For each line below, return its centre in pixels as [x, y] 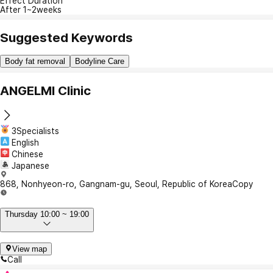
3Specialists [35, 131]
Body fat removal [35, 62]
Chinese [27, 154]
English [25, 142]
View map [30, 249]
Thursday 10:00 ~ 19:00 [47, 214]
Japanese [30, 165]
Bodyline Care [100, 62]
